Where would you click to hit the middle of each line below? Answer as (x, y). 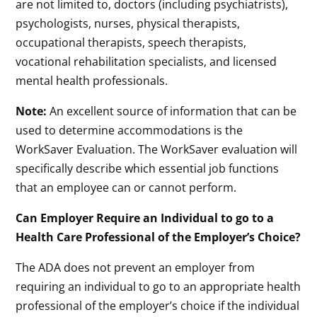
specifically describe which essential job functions (148, 168)
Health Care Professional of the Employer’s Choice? (158, 237)
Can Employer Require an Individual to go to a (145, 218)
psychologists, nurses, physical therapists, (128, 23)
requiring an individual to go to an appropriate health (158, 286)
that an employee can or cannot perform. (126, 187)
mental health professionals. (92, 80)
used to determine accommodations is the (129, 130)
